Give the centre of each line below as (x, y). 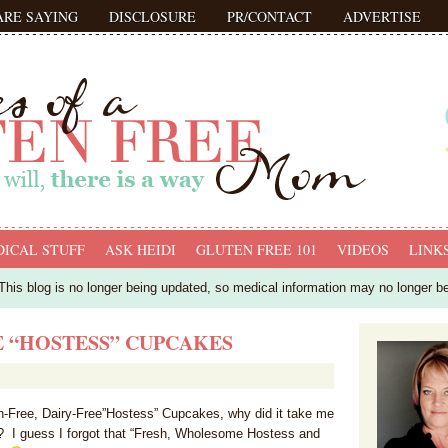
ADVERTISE (382, 16)
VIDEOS (363, 249)
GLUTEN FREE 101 (256, 249)
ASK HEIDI (140, 249)
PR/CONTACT (269, 16)
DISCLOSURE (152, 16)
